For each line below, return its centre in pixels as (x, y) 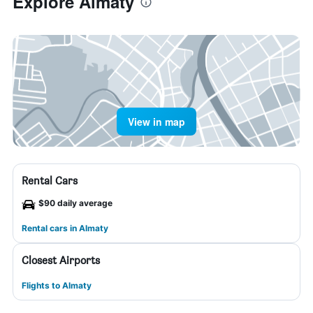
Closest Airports (61, 260)
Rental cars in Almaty (65, 228)
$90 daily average (75, 203)
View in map (156, 122)
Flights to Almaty (57, 285)
